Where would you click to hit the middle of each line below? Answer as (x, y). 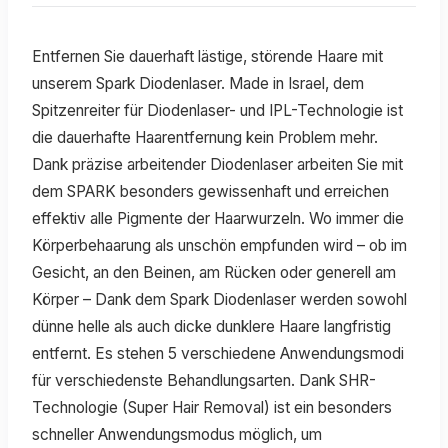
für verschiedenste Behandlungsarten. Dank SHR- (204, 380)
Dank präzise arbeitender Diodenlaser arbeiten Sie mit (217, 164)
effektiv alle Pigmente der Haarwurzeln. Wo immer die (218, 218)
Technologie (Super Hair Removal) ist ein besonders (212, 407)
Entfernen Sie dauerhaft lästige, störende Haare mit (207, 56)
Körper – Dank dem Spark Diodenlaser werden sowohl (219, 299)
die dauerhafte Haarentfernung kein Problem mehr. (205, 137)
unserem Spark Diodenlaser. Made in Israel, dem (198, 83)
